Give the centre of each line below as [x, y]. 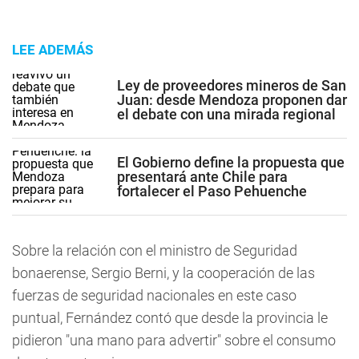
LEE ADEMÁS [52, 50]
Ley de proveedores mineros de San [232, 85]
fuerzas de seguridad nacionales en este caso [154, 295]
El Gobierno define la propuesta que [231, 162]
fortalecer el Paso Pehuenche [212, 191]
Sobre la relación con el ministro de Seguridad [155, 250]
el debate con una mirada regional [226, 114]
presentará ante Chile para [202, 176]
